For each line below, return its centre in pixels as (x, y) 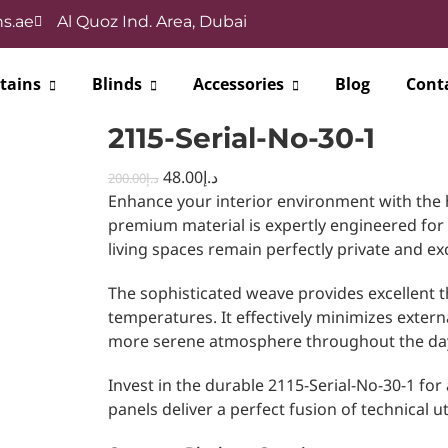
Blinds (116, 84)
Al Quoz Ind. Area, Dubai (151, 21)
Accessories (238, 84)
